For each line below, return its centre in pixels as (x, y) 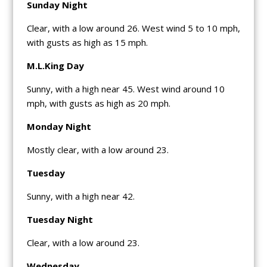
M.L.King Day (55, 65)
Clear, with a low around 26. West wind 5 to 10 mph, (133, 28)
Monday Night (59, 126)
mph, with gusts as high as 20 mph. (98, 103)
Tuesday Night (60, 219)
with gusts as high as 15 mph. (87, 42)
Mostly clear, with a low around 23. (97, 149)
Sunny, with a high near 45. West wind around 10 (125, 89)
